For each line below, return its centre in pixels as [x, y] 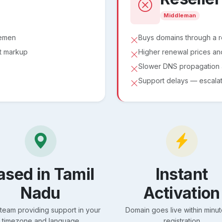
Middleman [180, 16]
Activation [182, 193]
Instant [182, 174]
